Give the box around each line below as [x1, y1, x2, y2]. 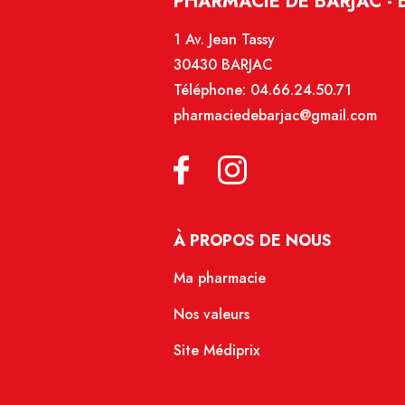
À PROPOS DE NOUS [174, 229, 332, 253]
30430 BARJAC [174, 54, 273, 76]
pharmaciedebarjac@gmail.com [174, 105, 377, 127]
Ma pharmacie [174, 268, 266, 289]
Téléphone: [174, 80, 250, 101]
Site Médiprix [174, 340, 259, 362]
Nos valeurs [174, 304, 250, 325]
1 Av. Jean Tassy [174, 29, 275, 51]
